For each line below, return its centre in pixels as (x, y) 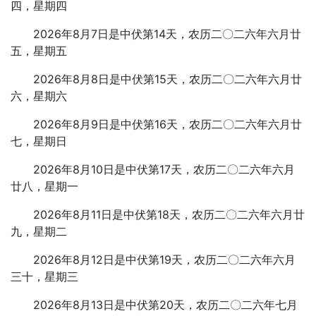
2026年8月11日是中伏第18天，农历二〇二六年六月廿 (169, 214)
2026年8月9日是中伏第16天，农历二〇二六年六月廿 (168, 124)
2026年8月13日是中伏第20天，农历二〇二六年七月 (165, 305)
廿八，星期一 (44, 186)
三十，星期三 (44, 276)
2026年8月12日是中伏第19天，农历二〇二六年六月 (164, 260)
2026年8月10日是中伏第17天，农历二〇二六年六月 (164, 169)
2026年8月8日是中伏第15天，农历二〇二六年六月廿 (168, 79)
